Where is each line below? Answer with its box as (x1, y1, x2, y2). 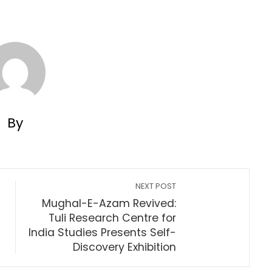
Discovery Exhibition (73, 240, 177, 254)
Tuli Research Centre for (49, 211, 177, 225)
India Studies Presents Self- (29, 225, 177, 240)
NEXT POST (135, 181, 177, 191)
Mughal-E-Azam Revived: (42, 196, 177, 211)
